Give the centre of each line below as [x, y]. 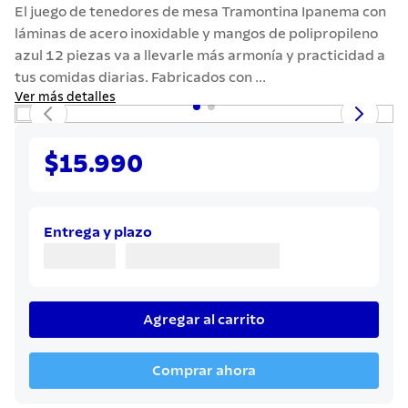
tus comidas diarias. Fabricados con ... [140, 77]
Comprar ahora [204, 370]
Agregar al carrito [204, 319]
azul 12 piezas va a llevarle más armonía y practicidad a [200, 56]
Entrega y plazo [98, 232]
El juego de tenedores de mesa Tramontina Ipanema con [200, 12]
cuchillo [81, 76]
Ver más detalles [65, 97]
